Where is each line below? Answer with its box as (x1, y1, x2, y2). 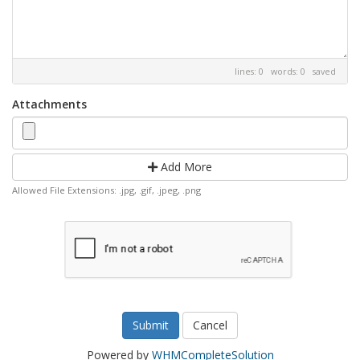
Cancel (193, 317, 227, 333)
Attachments (12, 96, 87, 112)
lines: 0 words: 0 (235, 65, 313, 77)
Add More (157, 159, 212, 174)
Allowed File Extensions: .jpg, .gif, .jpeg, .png (12, 184, 201, 196)
